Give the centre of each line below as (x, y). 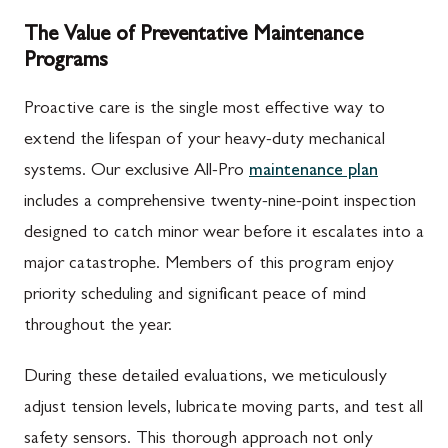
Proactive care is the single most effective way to (204, 110)
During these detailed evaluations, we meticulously (205, 378)
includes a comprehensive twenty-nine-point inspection (220, 203)
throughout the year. (98, 327)
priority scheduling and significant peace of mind (195, 296)
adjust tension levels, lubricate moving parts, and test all (223, 409)
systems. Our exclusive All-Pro (136, 172)
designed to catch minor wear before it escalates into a (224, 234)
